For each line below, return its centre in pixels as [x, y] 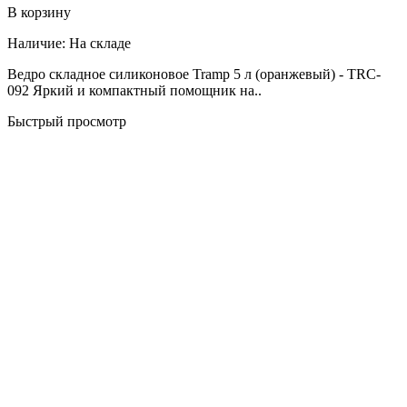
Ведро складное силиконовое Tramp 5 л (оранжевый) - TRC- [194, 74]
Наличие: [36, 43]
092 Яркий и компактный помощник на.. [134, 90]
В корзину [39, 12]
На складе [100, 43]
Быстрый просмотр [67, 121]
